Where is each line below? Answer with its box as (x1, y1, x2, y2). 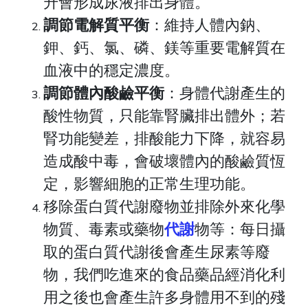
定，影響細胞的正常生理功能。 (43, 173, 256, 193)
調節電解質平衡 (43, 14, 150, 34)
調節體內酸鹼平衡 (43, 82, 165, 102)
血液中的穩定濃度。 (43, 59, 180, 80)
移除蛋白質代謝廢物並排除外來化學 (43, 195, 286, 216)
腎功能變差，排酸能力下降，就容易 (43, 127, 286, 148)
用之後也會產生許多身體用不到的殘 (43, 286, 286, 307)
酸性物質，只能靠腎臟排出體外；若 (43, 104, 286, 125)
